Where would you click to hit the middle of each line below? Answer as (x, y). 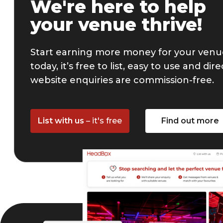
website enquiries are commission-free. (122, 80)
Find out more (190, 121)
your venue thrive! (116, 24)
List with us (62, 121)
